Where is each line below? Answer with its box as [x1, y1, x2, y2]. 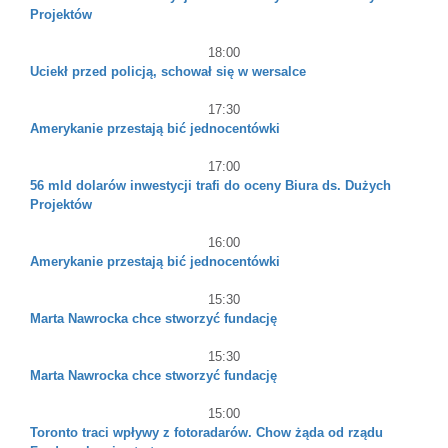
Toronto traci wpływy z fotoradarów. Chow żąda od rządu [30, 425, 383, 440]
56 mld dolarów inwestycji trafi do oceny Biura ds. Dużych [30, 178, 391, 193]
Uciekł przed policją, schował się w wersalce [30, 64, 306, 79]
